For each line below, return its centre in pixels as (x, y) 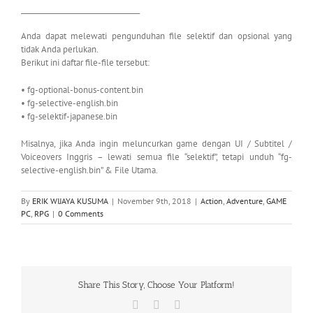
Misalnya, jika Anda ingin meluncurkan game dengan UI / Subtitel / (156, 144)
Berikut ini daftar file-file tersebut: (85, 63)
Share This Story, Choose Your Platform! (156, 285)
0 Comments (81, 213)
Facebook (160, 304)
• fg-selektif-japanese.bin (69, 116)
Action (212, 201)
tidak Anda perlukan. (60, 49)
